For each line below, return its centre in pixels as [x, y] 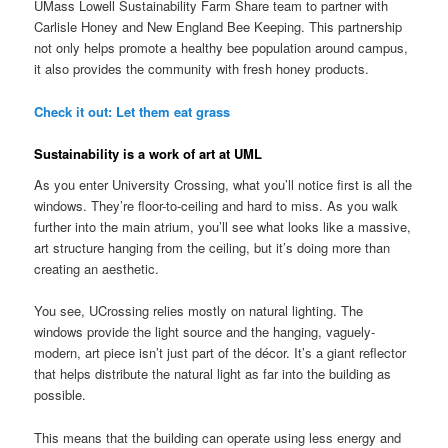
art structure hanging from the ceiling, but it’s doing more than [212, 248]
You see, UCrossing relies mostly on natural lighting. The [199, 311]
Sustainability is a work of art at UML [148, 153]
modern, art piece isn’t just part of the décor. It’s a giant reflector [220, 353]
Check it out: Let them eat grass [132, 111]
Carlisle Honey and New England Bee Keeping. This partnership [218, 27]
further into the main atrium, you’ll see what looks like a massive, [223, 227]
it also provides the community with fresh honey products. [202, 69]
